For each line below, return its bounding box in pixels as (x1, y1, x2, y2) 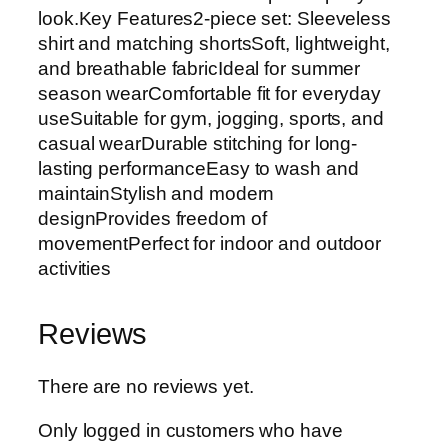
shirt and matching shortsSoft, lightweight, (38, 32, 390, 54)
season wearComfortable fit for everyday (38, 82, 382, 104)
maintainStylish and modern (38, 182, 275, 204)
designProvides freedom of (38, 207, 267, 229)
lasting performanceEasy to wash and (38, 157, 359, 179)
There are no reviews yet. (38, 375, 254, 397)
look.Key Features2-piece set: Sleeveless (38, 7, 391, 29)
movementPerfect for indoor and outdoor (38, 232, 382, 254)
